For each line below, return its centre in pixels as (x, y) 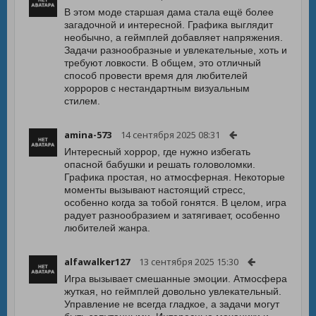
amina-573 (88, 135)
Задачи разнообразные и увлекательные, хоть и (176, 50)
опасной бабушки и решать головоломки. (160, 164)
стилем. (82, 101)
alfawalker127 (97, 262)
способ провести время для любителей (156, 75)
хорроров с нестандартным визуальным (157, 88)
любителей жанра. (107, 228)
